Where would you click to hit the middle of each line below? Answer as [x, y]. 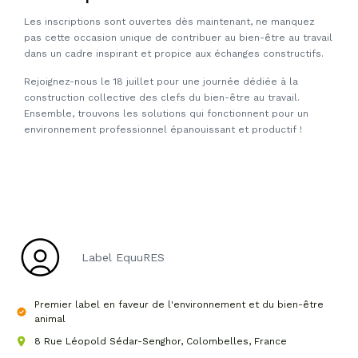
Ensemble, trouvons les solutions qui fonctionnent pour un [166, 113]
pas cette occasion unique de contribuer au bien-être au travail [178, 38]
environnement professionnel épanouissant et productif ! [163, 129]
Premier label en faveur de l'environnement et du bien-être [179, 304]
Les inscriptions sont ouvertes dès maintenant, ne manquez [169, 22]
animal [50, 318]
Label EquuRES [123, 257]
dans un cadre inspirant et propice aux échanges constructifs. [174, 54]
